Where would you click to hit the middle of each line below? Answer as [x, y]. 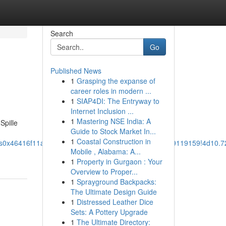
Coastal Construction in [114, 141]
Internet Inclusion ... [102, 111]
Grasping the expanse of [116, 81]
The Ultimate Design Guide [114, 192]
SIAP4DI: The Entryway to [118, 101]
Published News [76, 71]
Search [62, 33]
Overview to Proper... [104, 172]
